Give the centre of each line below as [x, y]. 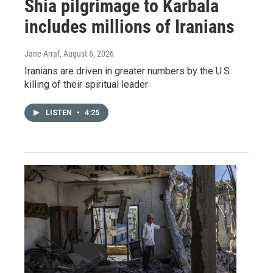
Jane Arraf [42, 54]
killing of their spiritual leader [86, 84]
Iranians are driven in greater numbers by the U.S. [128, 71]
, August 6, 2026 [87, 54]
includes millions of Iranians [129, 27]
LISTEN [60, 113]
